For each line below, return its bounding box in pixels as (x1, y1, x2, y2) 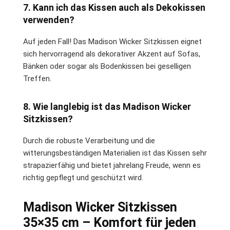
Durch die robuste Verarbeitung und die (23, 136, 155, 145)
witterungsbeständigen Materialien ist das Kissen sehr (23, 148, 207, 158)
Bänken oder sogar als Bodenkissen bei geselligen (23, 61, 191, 71)
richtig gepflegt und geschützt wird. (23, 172, 143, 182)
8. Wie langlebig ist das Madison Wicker (23, 101, 191, 112)
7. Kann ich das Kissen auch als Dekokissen (23, 2, 205, 13)
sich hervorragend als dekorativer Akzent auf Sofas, (23, 49, 200, 59)
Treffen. (23, 73, 51, 83)
